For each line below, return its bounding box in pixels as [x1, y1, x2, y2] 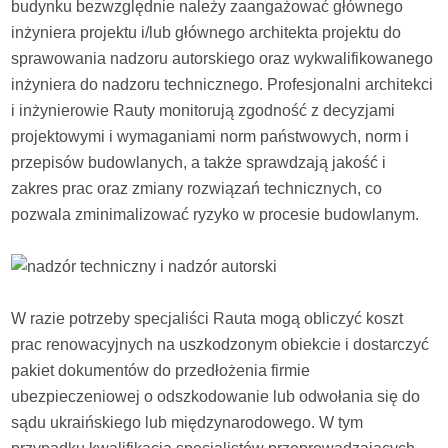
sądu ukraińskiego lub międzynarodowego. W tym [11, 413, 364, 431]
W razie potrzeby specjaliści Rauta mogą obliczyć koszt [11, 309, 404, 327]
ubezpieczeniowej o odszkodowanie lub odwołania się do [11, 387, 421, 405]
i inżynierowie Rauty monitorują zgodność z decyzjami [11, 101, 396, 119]
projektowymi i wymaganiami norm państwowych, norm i [11, 127, 410, 145]
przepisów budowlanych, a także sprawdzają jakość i [11, 153, 387, 171]
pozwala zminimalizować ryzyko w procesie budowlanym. [11, 205, 420, 223]
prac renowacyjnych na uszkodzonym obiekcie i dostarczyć [11, 335, 430, 353]
